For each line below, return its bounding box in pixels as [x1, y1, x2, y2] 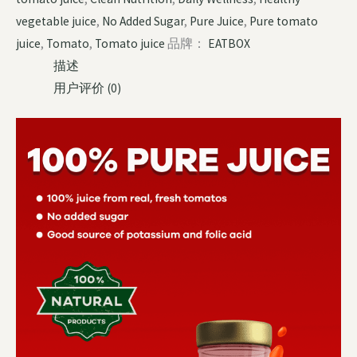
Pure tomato [249, 13, 318, 29]
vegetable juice [16, 13, 96, 29]
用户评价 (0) [53, 80, 121, 96]
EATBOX [208, 35, 250, 51]
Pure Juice [190, 13, 244, 29]
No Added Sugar [102, 13, 184, 29]
